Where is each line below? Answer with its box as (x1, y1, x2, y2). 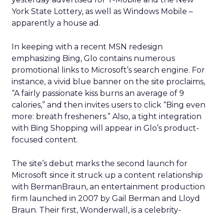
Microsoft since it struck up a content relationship (12, 170, 203, 180)
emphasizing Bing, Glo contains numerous (12, 54, 175, 63)
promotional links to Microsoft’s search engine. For (12, 65, 205, 75)
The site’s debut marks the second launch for (12, 159, 187, 168)
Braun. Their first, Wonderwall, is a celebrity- (12, 205, 181, 215)
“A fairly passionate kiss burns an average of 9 (12, 89, 184, 98)
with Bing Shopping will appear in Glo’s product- (12, 124, 199, 133)
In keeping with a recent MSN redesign (12, 42, 163, 51)
